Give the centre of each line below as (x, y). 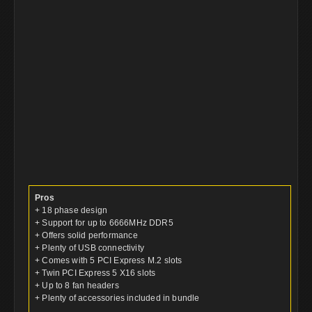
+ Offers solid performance (86, 236)
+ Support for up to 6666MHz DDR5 (104, 223)
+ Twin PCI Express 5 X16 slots (95, 273)
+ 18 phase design (71, 211)
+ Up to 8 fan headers (77, 286)
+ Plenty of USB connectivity (90, 248)
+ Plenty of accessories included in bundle (117, 298)
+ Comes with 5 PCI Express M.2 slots (109, 261)
